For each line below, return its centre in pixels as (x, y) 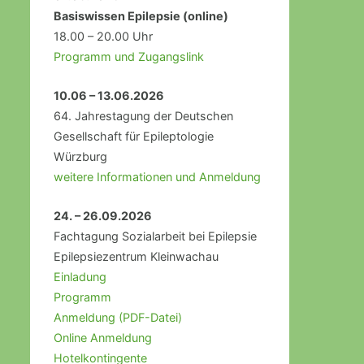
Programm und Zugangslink (128, 57)
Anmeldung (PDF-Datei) (117, 318)
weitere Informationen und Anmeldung (157, 177)
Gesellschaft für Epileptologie (133, 136)
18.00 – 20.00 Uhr (103, 37)
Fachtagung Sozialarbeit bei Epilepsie (155, 236)
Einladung (80, 277)
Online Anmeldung (102, 338)
